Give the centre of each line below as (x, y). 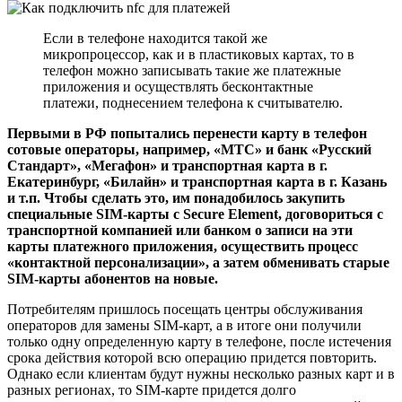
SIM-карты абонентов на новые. (113, 278)
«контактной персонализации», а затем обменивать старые (198, 262)
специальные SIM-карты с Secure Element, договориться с (195, 214)
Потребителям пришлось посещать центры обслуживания (185, 309)
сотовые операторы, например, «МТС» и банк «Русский (189, 149)
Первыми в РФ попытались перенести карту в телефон (187, 133)
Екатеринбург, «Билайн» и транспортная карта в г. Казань (197, 181)
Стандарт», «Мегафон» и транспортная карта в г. (167, 165)
